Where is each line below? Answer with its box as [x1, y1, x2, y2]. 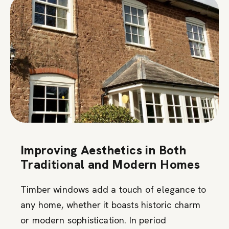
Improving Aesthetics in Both [20, 142, 187, 158]
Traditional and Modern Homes [20, 156, 200, 172]
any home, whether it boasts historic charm [20, 198, 201, 211]
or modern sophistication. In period [20, 214, 167, 226]
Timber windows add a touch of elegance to [20, 183, 207, 195]
